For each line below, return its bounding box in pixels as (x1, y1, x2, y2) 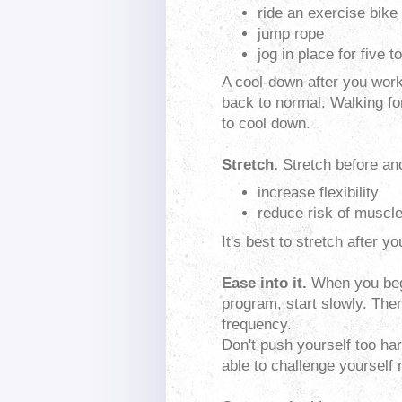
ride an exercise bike (258, 4, 398, 22)
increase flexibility (258, 184, 379, 202)
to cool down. (222, 115, 310, 133)
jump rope (258, 24, 324, 42)
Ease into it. (222, 274, 307, 292)
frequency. (222, 315, 292, 333)
